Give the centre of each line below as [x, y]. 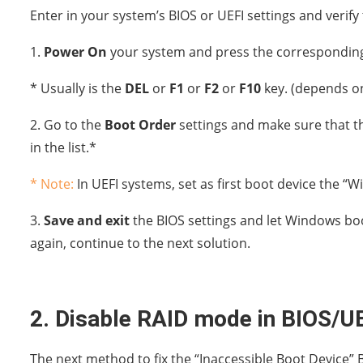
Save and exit [87, 220]
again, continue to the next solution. [140, 243]
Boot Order [140, 124]
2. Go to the [67, 124]
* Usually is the [77, 88]
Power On [75, 51]
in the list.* [63, 147]
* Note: [52, 184]
